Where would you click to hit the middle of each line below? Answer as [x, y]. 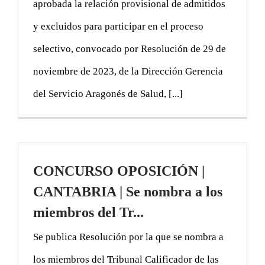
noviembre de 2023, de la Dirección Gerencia [128, 71]
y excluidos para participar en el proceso [118, 26]
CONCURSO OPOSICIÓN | [119, 171]
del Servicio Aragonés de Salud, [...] [108, 93]
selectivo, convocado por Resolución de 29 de [130, 49]
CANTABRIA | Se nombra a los [128, 191]
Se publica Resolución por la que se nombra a [128, 237]
